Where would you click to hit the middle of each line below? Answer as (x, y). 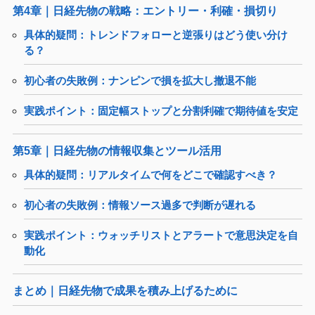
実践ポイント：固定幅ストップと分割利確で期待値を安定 (161, 110)
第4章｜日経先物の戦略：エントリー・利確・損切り (145, 11)
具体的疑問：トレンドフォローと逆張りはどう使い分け (155, 35)
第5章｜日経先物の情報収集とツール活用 (117, 150)
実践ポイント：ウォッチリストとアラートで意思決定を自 (161, 235)
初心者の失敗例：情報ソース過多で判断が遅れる (140, 205)
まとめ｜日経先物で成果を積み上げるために (125, 290)
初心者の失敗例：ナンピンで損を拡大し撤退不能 (140, 81)
